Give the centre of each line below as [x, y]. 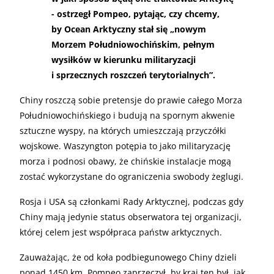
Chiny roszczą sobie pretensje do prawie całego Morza [131, 100]
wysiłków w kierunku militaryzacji [124, 59]
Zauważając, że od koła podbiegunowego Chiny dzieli [128, 257]
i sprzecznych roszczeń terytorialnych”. [133, 75]
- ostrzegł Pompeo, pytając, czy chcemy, [135, 13]
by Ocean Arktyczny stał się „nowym [129, 29]
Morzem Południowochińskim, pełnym [133, 44]
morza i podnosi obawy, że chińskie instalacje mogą [125, 161]
